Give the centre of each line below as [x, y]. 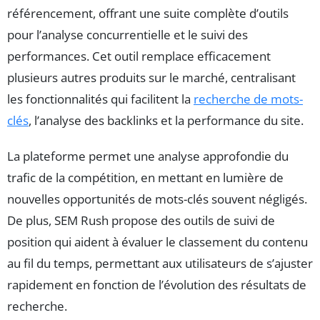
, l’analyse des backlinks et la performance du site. [166, 121]
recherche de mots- [248, 99]
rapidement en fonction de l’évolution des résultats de [157, 285]
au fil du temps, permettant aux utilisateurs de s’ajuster [160, 264]
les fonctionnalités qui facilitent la [100, 99]
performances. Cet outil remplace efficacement [139, 56]
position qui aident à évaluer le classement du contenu [157, 242]
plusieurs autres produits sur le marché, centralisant [151, 78]
